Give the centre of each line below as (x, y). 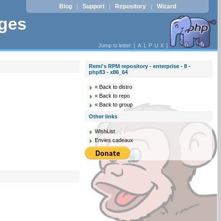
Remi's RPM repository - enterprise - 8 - (140, 66)
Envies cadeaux (114, 140)
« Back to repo (112, 96)
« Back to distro (114, 87)
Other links (103, 116)
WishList (105, 131)
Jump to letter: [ (118, 45)
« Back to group (114, 105)
